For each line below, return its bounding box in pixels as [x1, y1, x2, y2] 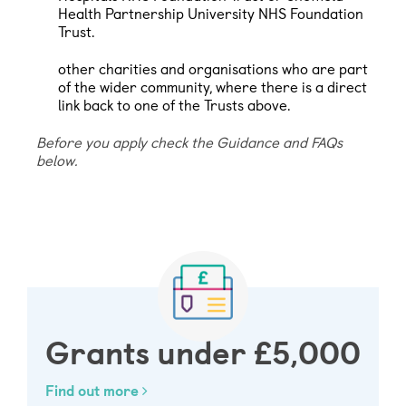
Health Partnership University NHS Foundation [58, 2, 363, 24]
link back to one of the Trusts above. [58, 93, 290, 116]
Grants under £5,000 [45, 326, 361, 375]
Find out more [45, 379, 142, 401]
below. [36, 148, 81, 170]
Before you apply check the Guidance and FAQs [36, 130, 343, 152]
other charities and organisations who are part [58, 57, 368, 80]
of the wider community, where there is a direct [58, 75, 367, 98]
